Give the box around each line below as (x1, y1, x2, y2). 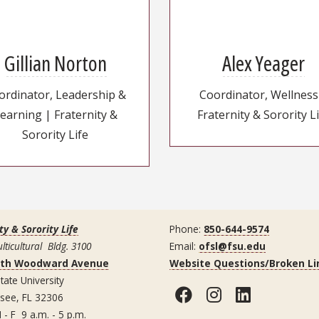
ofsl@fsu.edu (199, 239, 266, 253)
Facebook (191, 282, 272, 306)
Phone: (169, 222, 204, 236)
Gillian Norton (4, 49, 107, 78)
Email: (169, 239, 199, 253)
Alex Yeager (221, 49, 305, 78)
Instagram (220, 282, 310, 306)
